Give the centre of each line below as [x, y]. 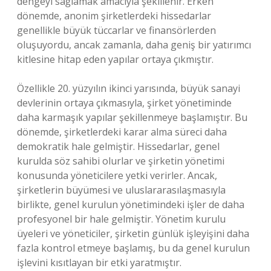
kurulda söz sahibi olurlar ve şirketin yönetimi [121, 161]
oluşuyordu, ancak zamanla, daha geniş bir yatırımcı [134, 45]
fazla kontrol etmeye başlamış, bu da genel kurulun [133, 248]
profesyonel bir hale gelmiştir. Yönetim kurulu [121, 219]
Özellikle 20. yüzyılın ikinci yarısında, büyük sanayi [129, 88]
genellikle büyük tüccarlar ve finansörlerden [116, 30]
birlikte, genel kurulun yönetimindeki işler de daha [131, 204]
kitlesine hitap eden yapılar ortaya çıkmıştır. [115, 59]
